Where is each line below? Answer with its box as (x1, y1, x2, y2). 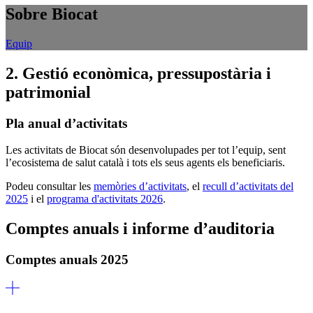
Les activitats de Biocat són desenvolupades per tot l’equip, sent (6, 144, 286, 156)
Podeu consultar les (6, 180, 94, 193)
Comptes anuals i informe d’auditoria (6, 219, 275, 238)
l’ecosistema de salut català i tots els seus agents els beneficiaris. (6, 156, 288, 169)
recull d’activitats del (203, 180, 293, 193)
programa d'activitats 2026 (47, 193, 163, 205)
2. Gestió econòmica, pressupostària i (6, 64, 271, 82)
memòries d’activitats (94, 180, 187, 193)
